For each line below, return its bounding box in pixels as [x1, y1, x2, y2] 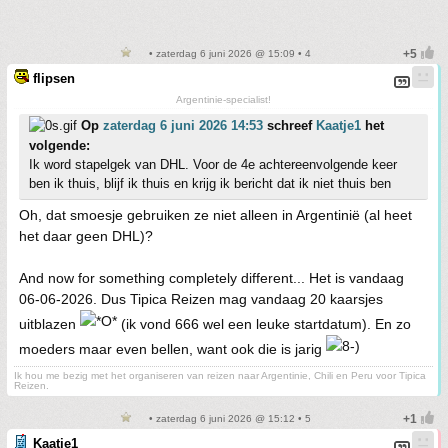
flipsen [33, 71, 75, 86]
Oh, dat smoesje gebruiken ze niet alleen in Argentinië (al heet [19, 207, 412, 223]
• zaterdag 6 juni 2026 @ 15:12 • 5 [145, 413, 311, 424]
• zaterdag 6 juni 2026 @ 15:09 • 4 [145, 48, 311, 59]
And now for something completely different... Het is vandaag [19, 270, 404, 286]
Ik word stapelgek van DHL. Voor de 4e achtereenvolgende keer [29, 157, 397, 172]
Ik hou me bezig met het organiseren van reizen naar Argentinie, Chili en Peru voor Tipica [14, 370, 426, 381]
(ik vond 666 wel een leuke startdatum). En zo [117, 316, 411, 332]
